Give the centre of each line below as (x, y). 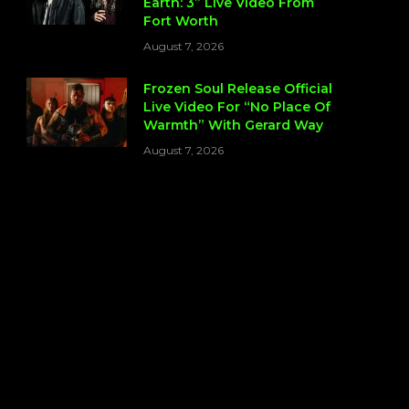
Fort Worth (181, 21)
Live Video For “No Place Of (237, 107)
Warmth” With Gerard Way (233, 126)
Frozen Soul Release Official (238, 89)
